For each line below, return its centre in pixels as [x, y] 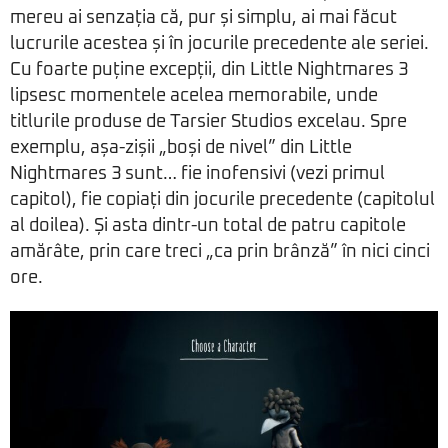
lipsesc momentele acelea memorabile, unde [194, 96]
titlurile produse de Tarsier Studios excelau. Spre [208, 122]
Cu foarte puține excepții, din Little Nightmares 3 [209, 70]
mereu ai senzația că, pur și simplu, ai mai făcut [203, 18]
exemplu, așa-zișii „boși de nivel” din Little [181, 148]
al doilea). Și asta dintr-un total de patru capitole [208, 226]
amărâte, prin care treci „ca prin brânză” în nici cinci [220, 252]
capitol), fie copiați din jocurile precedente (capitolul [222, 200]
